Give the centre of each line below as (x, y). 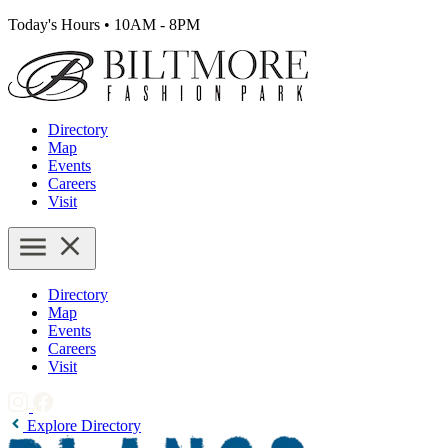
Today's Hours (56, 24)
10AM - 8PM (155, 24)
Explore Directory (82, 425)
